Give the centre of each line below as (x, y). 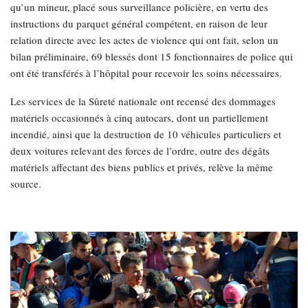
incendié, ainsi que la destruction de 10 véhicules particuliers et (146, 134)
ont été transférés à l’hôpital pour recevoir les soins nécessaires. (146, 73)
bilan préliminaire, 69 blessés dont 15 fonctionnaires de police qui (152, 56)
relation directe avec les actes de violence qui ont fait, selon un (144, 40)
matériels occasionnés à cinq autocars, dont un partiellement (139, 118)
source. (26, 184)
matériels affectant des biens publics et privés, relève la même (142, 167)
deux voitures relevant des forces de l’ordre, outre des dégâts (140, 151)
